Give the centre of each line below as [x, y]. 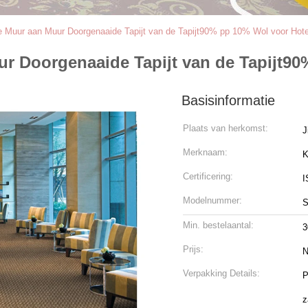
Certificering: [208, 176]
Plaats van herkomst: [225, 128]
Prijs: [193, 249]
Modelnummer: [212, 200]
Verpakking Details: [221, 273]
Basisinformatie [228, 100]
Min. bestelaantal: [218, 225]
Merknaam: [205, 152]
